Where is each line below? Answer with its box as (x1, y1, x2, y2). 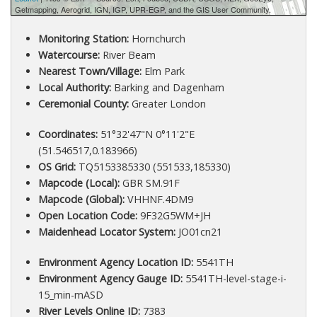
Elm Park (141, 64, 185, 78)
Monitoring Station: (38, 31, 129, 45)
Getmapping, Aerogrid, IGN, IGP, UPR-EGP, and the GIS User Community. (15, 3, 271, 15)
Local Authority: (38, 80, 111, 94)
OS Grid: (38, 159, 76, 173)
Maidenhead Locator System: (38, 224, 175, 238)
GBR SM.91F (119, 175, 180, 190)
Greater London (128, 96, 206, 110)
